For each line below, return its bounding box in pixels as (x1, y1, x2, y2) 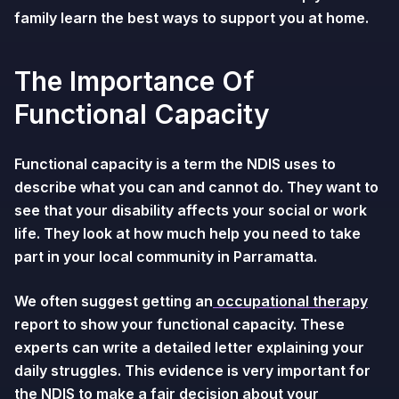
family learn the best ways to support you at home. (14, 9, 369, 27)
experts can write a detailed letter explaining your (14, 338, 364, 356)
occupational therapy (213, 292, 368, 310)
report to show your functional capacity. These (14, 315, 345, 333)
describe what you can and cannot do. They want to (14, 178, 379, 196)
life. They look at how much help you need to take (14, 224, 361, 242)
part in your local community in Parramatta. (14, 248, 317, 265)
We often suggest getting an (14, 292, 213, 310)
